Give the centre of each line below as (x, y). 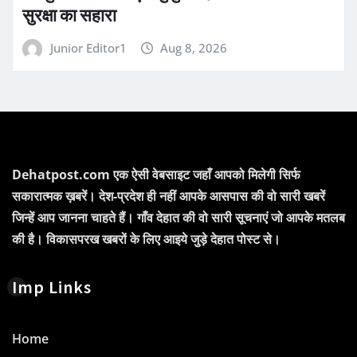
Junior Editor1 (88, 47)
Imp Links (52, 286)
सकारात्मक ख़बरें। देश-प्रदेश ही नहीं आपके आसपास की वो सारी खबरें (169, 196)
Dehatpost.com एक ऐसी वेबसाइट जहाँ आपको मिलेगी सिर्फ (156, 174)
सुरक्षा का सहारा (69, 15)
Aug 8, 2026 (194, 47)
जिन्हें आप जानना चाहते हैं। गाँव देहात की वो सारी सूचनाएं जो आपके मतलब (178, 217)
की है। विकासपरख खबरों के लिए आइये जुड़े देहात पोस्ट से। (146, 239)
